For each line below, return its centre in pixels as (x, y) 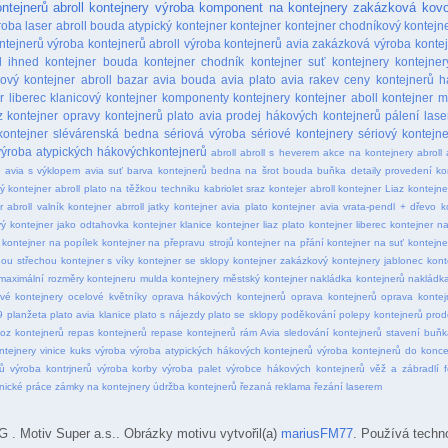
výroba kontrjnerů (50, 368)
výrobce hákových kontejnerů (295, 368)
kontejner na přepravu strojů (167, 242)
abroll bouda (90, 25)
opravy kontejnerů (112, 115)
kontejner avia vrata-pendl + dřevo (354, 206)
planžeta (26, 314)
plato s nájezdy (169, 314)
